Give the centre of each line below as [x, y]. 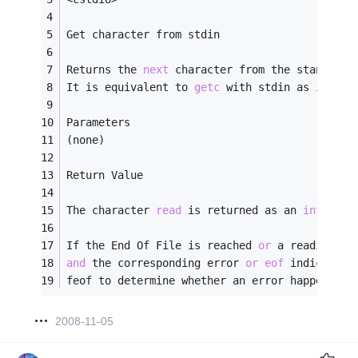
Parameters [99, 123]
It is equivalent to [131, 88]
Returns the [105, 70]
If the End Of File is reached [163, 246]
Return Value [105, 175]
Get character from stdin [143, 35]
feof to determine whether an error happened [207, 281]
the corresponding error [166, 263]
